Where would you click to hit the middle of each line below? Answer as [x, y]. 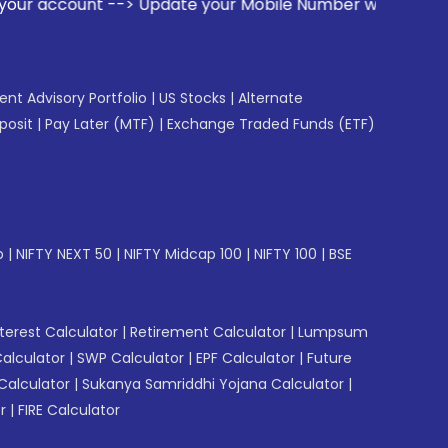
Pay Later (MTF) [100, 123]
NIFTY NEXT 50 [64, 253]
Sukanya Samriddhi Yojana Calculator [213, 383]
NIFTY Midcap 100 [183, 253]
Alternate [270, 97]
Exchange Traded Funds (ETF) [271, 123]
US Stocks [192, 97]
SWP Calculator [130, 357]
